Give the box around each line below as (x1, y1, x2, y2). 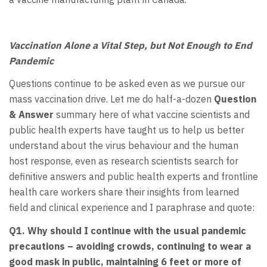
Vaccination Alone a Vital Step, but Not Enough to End (9, 39, 252, 51)
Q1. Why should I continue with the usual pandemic (9, 224, 246, 237)
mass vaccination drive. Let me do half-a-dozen (9, 93, 214, 105)
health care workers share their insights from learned (9, 186, 239, 198)
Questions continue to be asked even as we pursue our (9, 77, 245, 90)
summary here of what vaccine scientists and (56, 108, 250, 121)
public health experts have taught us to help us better (9, 124, 244, 136)
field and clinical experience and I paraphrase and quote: (9, 201, 254, 214)
